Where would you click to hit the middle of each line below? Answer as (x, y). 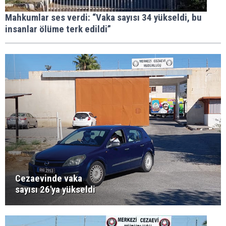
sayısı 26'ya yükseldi (55, 190)
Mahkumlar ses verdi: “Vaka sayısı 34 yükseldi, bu (103, 18)
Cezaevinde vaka (49, 179)
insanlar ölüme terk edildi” (58, 29)
